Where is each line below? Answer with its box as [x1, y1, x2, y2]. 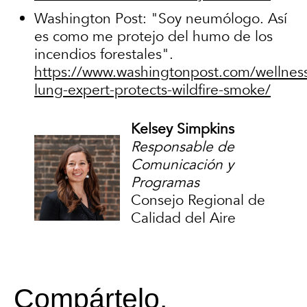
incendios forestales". [34, 44, 177, 64]
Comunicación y [131, 155, 234, 175]
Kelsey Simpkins [131, 119, 234, 140]
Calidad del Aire [131, 208, 236, 229]
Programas [131, 173, 199, 193]
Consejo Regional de [131, 191, 265, 211]
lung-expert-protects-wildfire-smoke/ [34, 79, 271, 100]
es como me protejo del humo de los [34, 26, 273, 47]
